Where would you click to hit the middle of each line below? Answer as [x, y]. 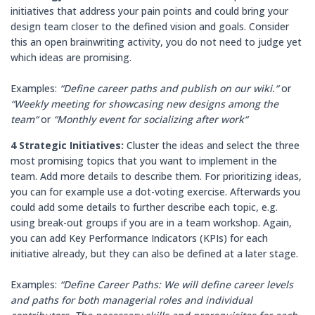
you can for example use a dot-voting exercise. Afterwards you [155, 192]
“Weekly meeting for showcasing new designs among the [144, 104]
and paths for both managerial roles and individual [131, 300]
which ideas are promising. [71, 57]
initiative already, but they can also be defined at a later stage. [154, 253]
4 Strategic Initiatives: [69, 145]
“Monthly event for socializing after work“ [149, 119]
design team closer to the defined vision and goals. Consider [150, 26]
